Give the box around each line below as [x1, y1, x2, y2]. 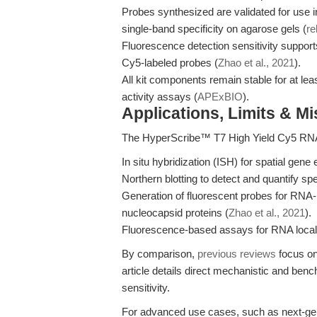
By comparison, [122, 248, 197, 260]
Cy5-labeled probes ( [122, 57, 218, 69]
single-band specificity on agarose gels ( [122, 23, 306, 35]
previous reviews [197, 248, 276, 260]
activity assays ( [122, 91, 197, 103]
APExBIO [197, 91, 243, 103]
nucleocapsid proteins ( [122, 207, 229, 219]
